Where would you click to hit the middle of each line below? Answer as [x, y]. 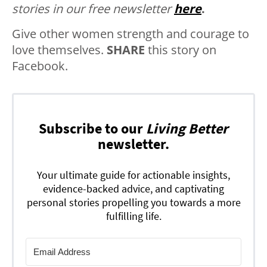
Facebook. [40, 66]
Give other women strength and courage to [131, 33]
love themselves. [59, 49]
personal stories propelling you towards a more [133, 202]
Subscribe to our [92, 128]
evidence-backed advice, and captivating [133, 188]
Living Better [187, 128]
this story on [181, 49]
